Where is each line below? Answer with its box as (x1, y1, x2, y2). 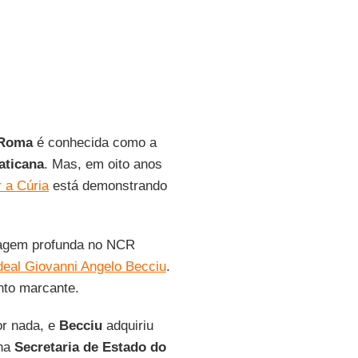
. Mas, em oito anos (43, 157, 162, 172)
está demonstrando (48, 178, 167, 193)
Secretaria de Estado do (14, 340, 166, 355)
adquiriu (101, 318, 153, 333)
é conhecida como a (32, 135, 157, 150)
